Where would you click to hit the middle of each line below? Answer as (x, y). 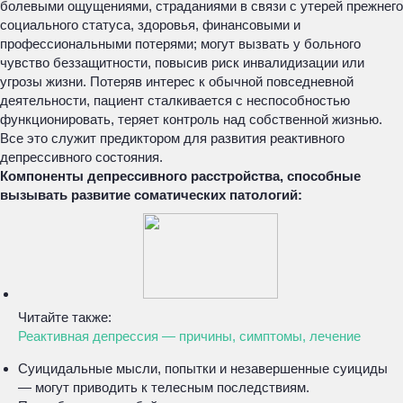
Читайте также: (65, 317)
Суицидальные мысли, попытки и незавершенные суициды (203, 368)
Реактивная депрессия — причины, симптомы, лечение (189, 336)
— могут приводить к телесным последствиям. (164, 387)
